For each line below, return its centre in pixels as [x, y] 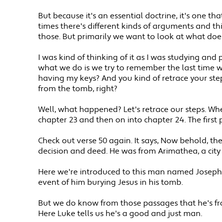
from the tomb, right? [78, 89]
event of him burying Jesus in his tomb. [111, 183]
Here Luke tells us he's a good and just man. [120, 214]
